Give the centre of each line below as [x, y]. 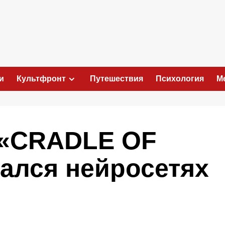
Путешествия [117, 78]
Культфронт [41, 78]
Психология [180, 78]
